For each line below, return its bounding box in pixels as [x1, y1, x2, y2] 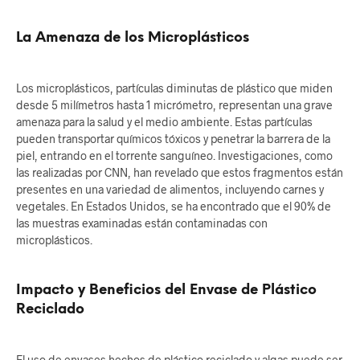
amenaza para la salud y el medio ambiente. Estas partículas [16, 115, 313, 129]
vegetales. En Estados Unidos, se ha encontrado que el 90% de [16, 199, 331, 214]
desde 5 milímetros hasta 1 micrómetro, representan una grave [16, 98, 333, 112]
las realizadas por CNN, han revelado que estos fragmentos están [16, 166, 343, 180]
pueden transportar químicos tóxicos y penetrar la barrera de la [16, 132, 330, 146]
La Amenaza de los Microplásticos [16, 31, 249, 46]
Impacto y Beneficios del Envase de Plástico [16, 283, 317, 298]
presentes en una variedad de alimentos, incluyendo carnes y [16, 182, 324, 197]
